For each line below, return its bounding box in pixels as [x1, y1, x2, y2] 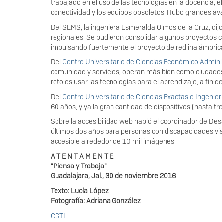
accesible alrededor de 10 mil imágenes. [51, 137, 176, 146]
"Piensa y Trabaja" [51, 162, 107, 170]
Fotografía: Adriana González [51, 196, 141, 205]
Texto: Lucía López [51, 186, 109, 195]
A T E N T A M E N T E [51, 152, 113, 161]
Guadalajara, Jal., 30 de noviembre [51, 171, 160, 180]
